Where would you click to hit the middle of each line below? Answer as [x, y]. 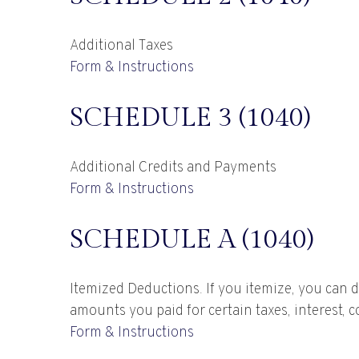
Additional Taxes [121, 46]
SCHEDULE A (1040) [192, 240]
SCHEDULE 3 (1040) [190, 118]
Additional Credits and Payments [173, 168]
